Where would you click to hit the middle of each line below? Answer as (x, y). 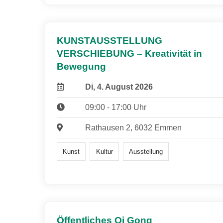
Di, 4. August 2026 (119, 87)
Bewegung (81, 67)
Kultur (104, 151)
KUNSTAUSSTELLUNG (110, 41)
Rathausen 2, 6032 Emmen (133, 128)
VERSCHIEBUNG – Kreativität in (129, 54)
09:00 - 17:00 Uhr (115, 108)
